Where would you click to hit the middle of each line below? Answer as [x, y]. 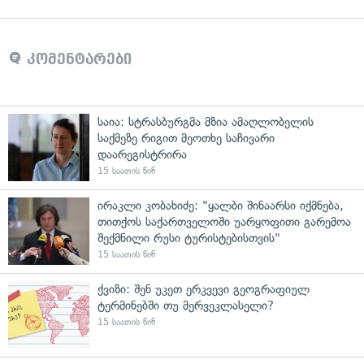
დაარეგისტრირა [142, 154]
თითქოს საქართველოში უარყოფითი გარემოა [224, 221]
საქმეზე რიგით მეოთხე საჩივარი [186, 138]
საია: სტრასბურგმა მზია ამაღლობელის [206, 121]
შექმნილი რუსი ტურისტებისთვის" [189, 238]
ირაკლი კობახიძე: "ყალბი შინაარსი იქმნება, [221, 205]
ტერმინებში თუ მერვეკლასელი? [186, 305]
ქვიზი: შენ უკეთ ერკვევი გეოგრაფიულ [204, 289]
